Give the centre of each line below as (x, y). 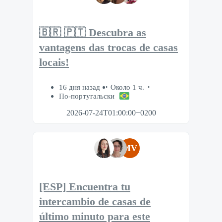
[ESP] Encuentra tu (85, 187)
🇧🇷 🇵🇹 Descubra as (93, 32)
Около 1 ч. (127, 87)
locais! (54, 62)
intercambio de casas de (95, 202)
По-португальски (87, 96)
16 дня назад (81, 87)
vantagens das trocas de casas (109, 47)
